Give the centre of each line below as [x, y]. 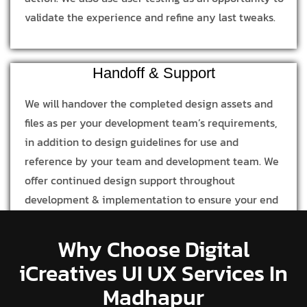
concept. [46, 237]
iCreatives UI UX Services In [153, 273]
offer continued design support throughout [130, 180]
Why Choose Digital [153, 249]
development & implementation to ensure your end [151, 199]
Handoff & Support [153, 73]
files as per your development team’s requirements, [151, 122]
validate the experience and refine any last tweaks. [150, 17]
